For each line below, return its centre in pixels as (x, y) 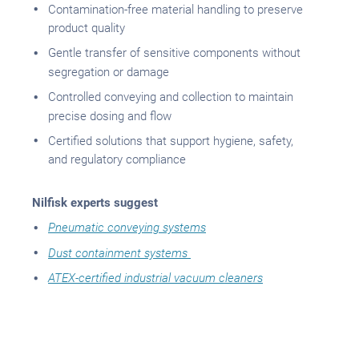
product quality (87, 28)
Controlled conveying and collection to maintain (171, 97)
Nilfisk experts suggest (97, 203)
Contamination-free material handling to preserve (175, 9)
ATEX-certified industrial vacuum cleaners (155, 278)
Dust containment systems (119, 253)
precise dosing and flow (110, 116)
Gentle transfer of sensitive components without (174, 53)
